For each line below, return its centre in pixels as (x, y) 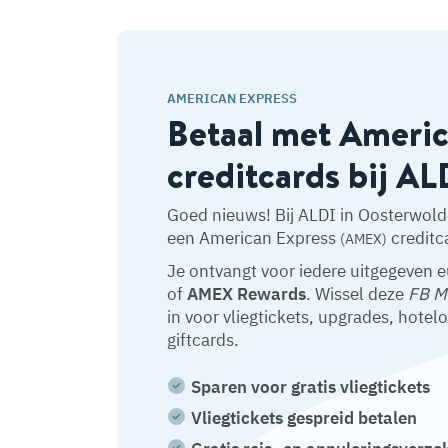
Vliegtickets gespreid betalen (304, 418)
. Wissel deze (357, 294)
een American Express (253, 238)
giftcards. (203, 340)
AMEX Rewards (246, 294)
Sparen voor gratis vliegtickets (310, 387)
